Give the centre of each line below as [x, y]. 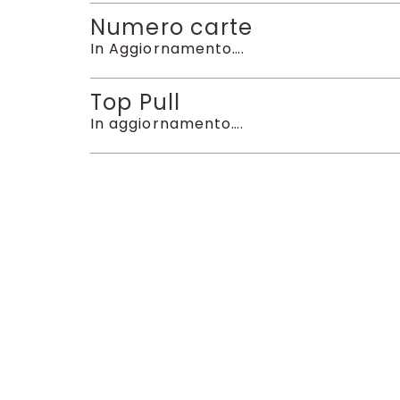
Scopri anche [171, 255]
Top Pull [135, 103]
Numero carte [171, 28]
